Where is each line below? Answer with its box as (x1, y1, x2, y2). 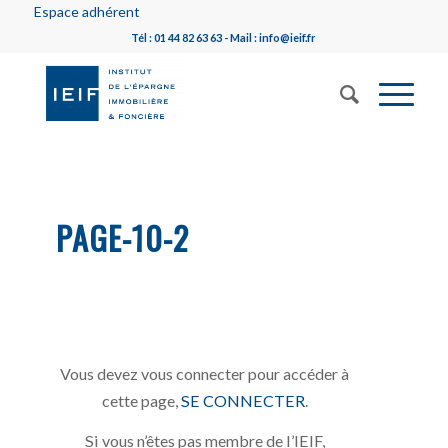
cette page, (101, 390, 181, 410)
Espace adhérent (33, 3, 140, 20)
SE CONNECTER (180, 390, 305, 410)
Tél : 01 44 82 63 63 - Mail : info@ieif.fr (131, 31, 317, 44)
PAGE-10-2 (56, 214, 190, 261)
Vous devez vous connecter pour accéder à (60, 363, 350, 383)
